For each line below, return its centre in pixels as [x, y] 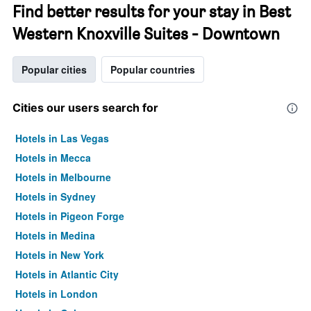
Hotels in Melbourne [63, 177]
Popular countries [153, 69]
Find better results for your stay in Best [152, 11]
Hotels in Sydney [56, 196]
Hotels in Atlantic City [67, 274]
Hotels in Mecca [53, 158]
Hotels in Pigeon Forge [70, 216]
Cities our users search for [85, 108]
